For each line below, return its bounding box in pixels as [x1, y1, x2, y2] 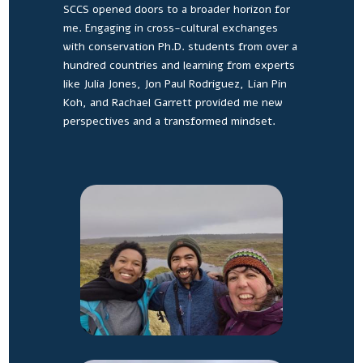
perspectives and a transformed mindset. [62, 113, 279, 129]
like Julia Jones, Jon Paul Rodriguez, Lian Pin [62, 75, 287, 92]
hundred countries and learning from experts [62, 57, 295, 73]
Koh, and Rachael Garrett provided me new [62, 94, 283, 110]
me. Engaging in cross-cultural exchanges [62, 19, 278, 36]
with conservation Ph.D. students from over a [62, 38, 297, 54]
